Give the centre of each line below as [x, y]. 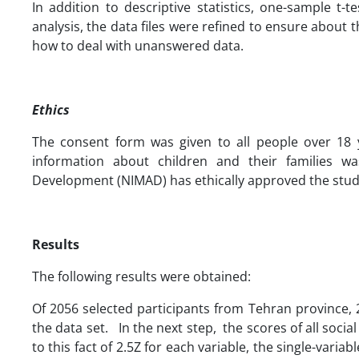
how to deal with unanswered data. [138, 45]
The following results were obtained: [141, 276]
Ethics [51, 109]
